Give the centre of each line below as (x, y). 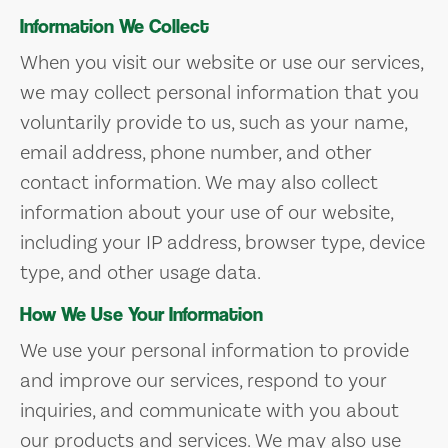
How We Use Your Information (141, 314)
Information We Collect (114, 26)
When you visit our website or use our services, (221, 62)
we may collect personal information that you (219, 92)
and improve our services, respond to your (203, 380)
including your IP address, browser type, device (222, 242)
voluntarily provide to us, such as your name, (213, 122)
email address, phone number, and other (196, 152)
